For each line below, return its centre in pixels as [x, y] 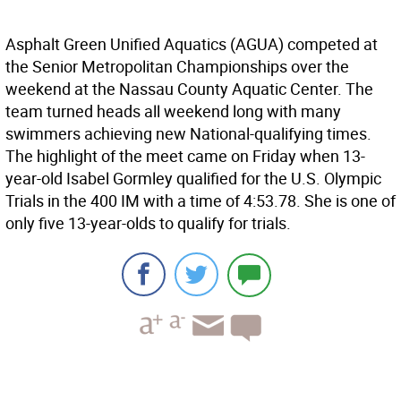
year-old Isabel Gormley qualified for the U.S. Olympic [193, 179]
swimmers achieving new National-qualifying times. [188, 134]
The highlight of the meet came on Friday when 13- [185, 156]
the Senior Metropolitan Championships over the [177, 67]
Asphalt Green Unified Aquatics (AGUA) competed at [192, 44]
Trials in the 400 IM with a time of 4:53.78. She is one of [200, 201]
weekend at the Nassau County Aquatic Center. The [189, 89]
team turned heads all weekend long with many [173, 111]
